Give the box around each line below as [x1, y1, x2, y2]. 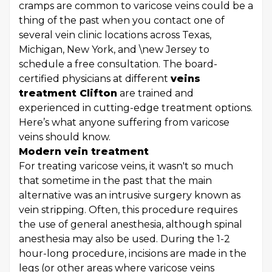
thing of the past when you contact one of [19, 15, 225, 27]
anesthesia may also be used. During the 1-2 [19, 233, 230, 245]
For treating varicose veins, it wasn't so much [19, 160, 233, 172]
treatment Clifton [19, 87, 117, 100]
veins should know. [19, 131, 113, 143]
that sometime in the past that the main [19, 175, 212, 187]
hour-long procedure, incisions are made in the [19, 248, 246, 260]
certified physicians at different [19, 73, 171, 85]
